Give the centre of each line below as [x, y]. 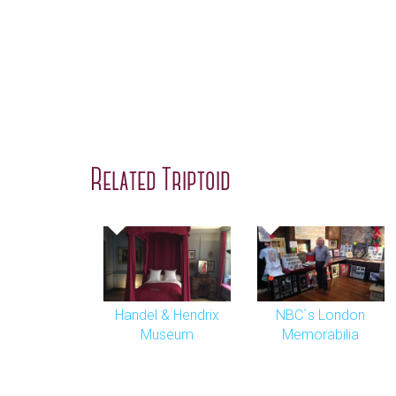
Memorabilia [321, 335]
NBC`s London [321, 315]
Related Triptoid [160, 182]
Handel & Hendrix [167, 315]
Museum [167, 335]
